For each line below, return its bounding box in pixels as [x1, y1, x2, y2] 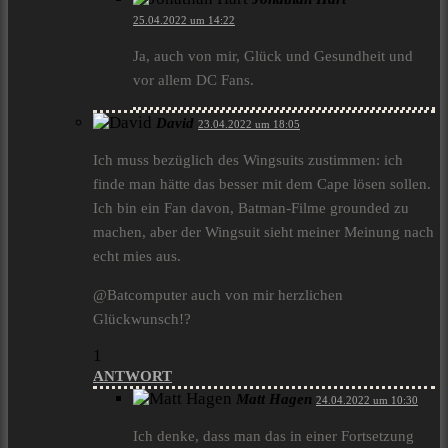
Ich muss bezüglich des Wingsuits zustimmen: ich [93, 152, 403, 169]
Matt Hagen [236, 391, 312, 408]
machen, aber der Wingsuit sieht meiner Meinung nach [93, 224, 434, 241]
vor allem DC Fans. [133, 72, 254, 89]
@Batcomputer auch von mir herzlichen [93, 287, 343, 304]
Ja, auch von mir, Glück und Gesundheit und [133, 48, 413, 65]
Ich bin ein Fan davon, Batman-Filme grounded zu [93, 200, 409, 217]
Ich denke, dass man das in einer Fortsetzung [133, 428, 414, 445]
